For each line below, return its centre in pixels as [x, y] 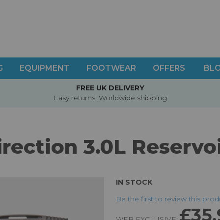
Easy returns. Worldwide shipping [110, 98]
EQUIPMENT [45, 68]
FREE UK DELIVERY [110, 88]
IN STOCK [134, 182]
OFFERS [169, 68]
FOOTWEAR [111, 68]
